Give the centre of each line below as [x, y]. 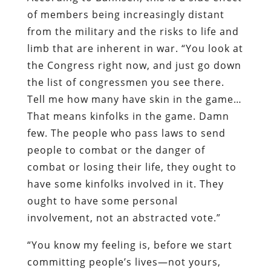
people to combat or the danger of [116, 150]
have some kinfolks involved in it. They [125, 184]
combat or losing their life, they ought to [132, 167]
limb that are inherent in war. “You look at [135, 48]
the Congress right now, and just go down [134, 65]
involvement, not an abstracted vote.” [124, 217]
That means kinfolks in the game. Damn [128, 116]
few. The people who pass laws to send [126, 133]
